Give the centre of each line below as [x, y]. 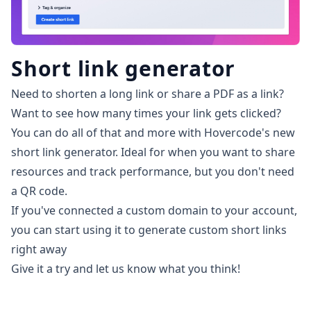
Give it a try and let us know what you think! [126, 269]
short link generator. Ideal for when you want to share [153, 152]
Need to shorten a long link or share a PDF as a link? [148, 94]
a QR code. [39, 191]
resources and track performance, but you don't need [153, 172]
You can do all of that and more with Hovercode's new [153, 133]
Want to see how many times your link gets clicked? [146, 114]
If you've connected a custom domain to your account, [154, 211]
